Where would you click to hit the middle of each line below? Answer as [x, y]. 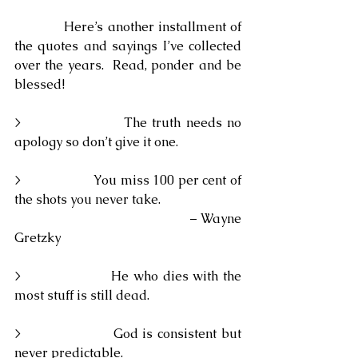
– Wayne [103, 219]
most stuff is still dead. [82, 295]
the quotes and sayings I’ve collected [128, 46]
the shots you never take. [88, 199]
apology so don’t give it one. [96, 142]
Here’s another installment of [40, 27]
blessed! [40, 84]
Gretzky [38, 238]
